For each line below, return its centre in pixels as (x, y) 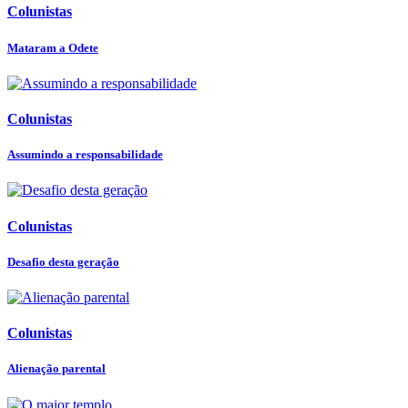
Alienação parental (56, 369)
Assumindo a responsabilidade (85, 155)
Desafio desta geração (63, 261)
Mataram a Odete (53, 47)
